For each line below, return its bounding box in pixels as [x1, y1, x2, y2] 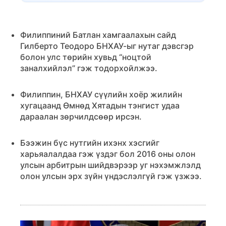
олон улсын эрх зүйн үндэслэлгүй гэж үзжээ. [20, 171, 202, 181]
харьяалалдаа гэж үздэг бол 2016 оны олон [20, 149, 195, 159]
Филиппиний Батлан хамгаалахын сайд [20, 30, 176, 40]
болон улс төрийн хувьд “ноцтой [20, 52, 151, 62]
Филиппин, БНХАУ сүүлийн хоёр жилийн [20, 89, 182, 99]
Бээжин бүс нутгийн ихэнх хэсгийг [20, 138, 159, 148]
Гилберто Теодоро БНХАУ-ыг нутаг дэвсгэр [20, 41, 194, 51]
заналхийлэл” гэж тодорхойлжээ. [20, 63, 157, 73]
